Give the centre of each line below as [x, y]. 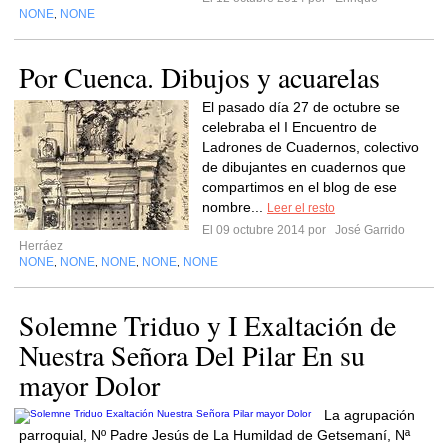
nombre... [234, 207]
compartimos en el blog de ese [299, 187]
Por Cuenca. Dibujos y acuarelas [199, 77]
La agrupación [369, 415]
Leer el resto [301, 208]
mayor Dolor [89, 385]
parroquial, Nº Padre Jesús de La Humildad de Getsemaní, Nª [214, 435]
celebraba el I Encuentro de [289, 127]
